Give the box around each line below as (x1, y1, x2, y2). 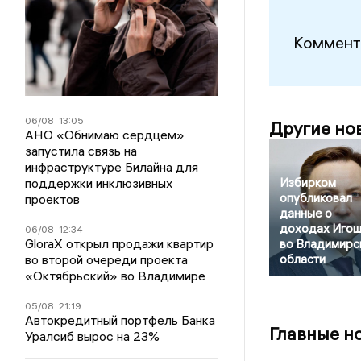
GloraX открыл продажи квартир (25, 235, 214, 251)
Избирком (279, 175, 336, 191)
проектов (25, 191, 81, 207)
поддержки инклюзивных (25, 175, 173, 191)
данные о (279, 205, 332, 222)
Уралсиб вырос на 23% (25, 328, 160, 344)
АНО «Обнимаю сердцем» (25, 127, 185, 143)
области (279, 251, 326, 268)
